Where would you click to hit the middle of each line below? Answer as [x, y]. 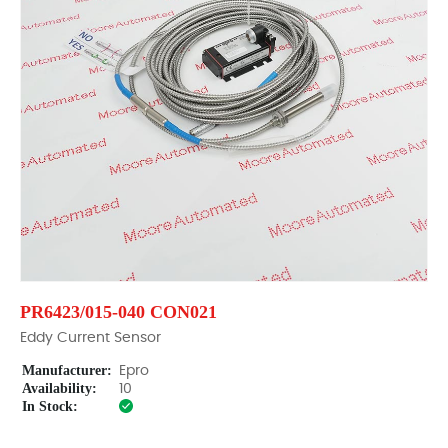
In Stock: [50, 406]
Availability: [59, 388]
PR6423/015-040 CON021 [118, 312]
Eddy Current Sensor [90, 338]
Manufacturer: [67, 370]
